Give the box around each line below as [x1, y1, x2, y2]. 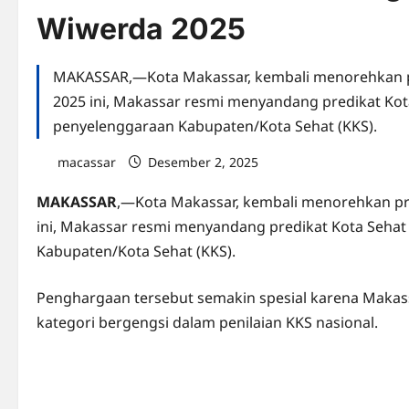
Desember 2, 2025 [144, 153, 262, 171]
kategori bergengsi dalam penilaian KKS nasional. [37, 312, 378, 332]
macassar [54, 153, 116, 171]
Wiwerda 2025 [37, 11, 246, 47]
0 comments [290, 153, 365, 171]
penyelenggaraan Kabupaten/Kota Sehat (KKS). [53, 116, 377, 136]
